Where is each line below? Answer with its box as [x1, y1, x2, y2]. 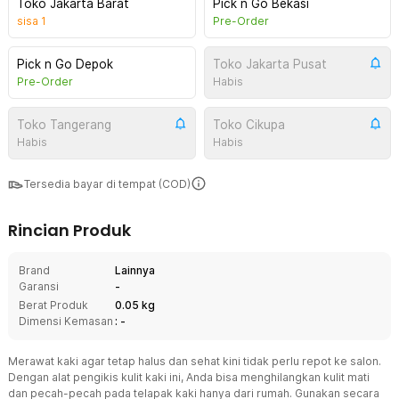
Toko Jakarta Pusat [212, 57, 327, 71]
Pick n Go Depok [17, 57, 113, 71]
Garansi [19, 280, 59, 293]
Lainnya [115, 264, 155, 277]
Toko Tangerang [17, 118, 111, 132]
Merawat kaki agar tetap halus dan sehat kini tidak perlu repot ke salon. [8, 354, 381, 368]
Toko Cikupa [212, 118, 285, 132]
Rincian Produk [8, 219, 131, 241]
